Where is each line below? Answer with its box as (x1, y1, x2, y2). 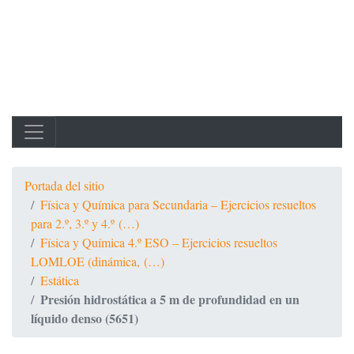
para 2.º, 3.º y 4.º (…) (31, 215, 139, 232)
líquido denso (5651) (31, 309, 138, 327)
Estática (40, 272, 79, 288)
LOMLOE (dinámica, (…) (31, 253, 164, 269)
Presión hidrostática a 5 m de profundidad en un (40, 290, 299, 308)
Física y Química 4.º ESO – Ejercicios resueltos (40, 234, 277, 250)
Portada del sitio (24, 177, 104, 194)
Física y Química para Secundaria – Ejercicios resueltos (40, 196, 316, 213)
